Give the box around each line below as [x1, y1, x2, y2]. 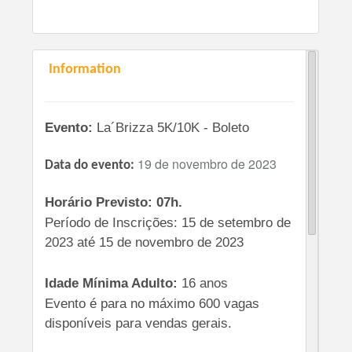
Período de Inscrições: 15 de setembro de [45, 214, 291, 230]
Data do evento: [45, 159, 135, 173]
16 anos [181, 274, 229, 291]
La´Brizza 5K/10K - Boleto [93, 119, 250, 136]
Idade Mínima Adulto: [45, 274, 182, 291]
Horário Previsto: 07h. [45, 193, 183, 210]
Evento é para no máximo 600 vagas [45, 295, 260, 311]
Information [49, 62, 122, 78]
